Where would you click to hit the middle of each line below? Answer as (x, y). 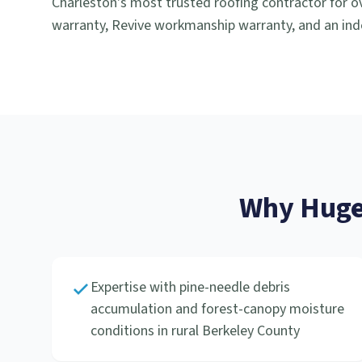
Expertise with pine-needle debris (190, 287)
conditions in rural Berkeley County (195, 331)
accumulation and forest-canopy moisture (217, 309)
